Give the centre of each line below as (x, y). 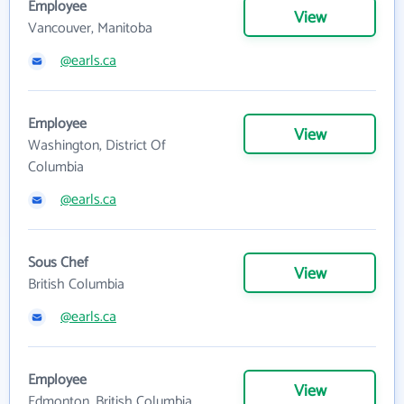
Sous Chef (58, 263)
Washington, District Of (97, 146)
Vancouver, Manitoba (90, 28)
